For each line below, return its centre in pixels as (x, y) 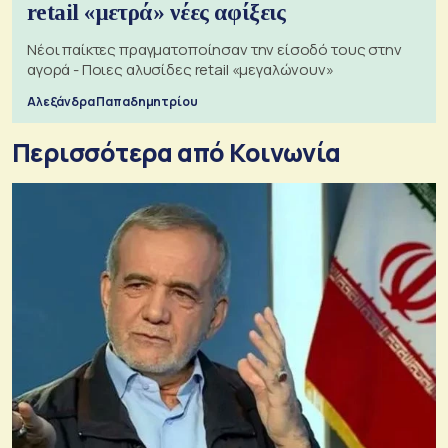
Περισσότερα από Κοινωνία (176, 152)
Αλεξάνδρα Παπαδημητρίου (112, 101)
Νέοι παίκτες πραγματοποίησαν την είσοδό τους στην (214, 49)
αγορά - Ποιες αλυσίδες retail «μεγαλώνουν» (180, 69)
